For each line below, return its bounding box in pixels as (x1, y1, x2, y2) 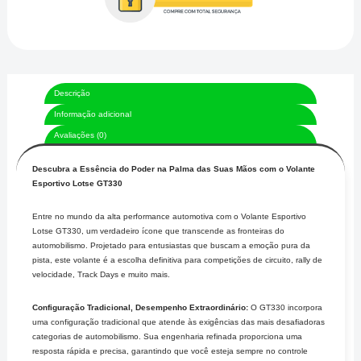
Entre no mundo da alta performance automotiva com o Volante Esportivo (32, 211, 307, 221)
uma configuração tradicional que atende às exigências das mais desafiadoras (32, 317, 326, 327)
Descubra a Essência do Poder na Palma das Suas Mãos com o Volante (32, 164, 316, 173)
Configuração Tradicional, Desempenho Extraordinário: (32, 303, 249, 313)
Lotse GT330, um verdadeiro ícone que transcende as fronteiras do (32, 226, 285, 235)
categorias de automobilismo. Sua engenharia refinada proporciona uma (32, 332, 303, 342)
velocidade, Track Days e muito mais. (32, 269, 171, 279)
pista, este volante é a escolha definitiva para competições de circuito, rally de (32, 255, 323, 264)
